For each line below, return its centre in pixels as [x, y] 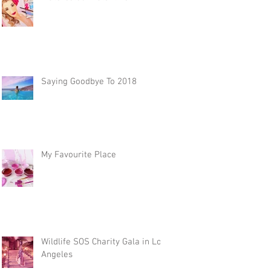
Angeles [57, 255]
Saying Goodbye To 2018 [89, 82]
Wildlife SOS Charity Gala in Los [103, 242]
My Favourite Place [79, 155]
